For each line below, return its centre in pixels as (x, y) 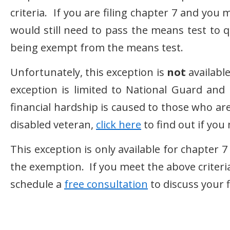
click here (119, 124)
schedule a (37, 184)
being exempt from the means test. (97, 47)
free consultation (106, 184)
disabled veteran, (53, 124)
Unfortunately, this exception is (89, 72)
